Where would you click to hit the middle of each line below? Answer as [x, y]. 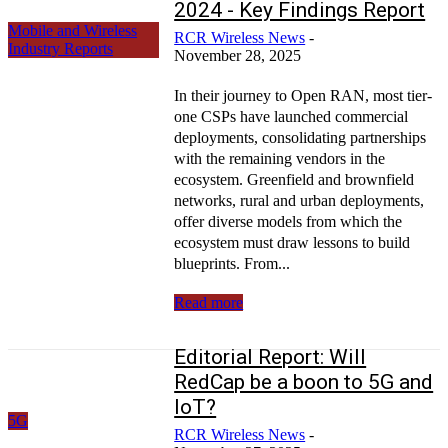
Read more [209, 302]
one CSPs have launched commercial [291, 116]
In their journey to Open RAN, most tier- [303, 95]
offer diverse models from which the [288, 221]
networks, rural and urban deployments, [299, 200]
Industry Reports [60, 48]
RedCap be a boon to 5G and [304, 381]
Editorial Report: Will [270, 356]
